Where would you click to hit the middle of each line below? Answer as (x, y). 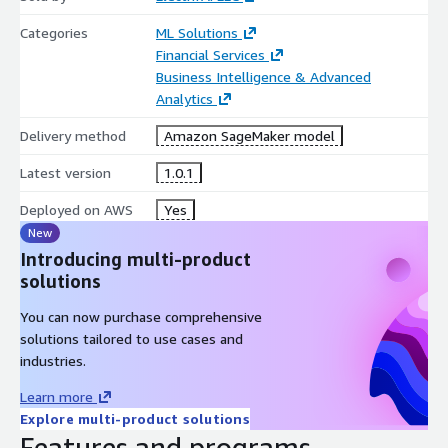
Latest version (65, 172)
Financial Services (210, 54)
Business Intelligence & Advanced (263, 76)
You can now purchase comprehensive (141, 316)
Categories (54, 32)
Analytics (184, 98)
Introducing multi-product (135, 258)
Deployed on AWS (76, 209)
